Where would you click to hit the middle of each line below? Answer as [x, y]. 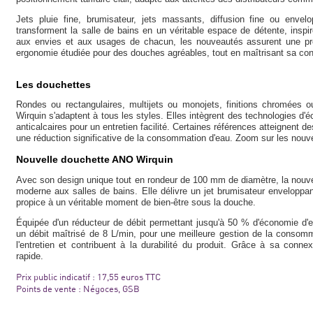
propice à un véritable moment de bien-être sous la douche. [136, 202]
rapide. [30, 256]
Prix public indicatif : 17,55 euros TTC [88, 277]
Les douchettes [53, 85]
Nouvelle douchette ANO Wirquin [95, 159]
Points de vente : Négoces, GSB [78, 289]
